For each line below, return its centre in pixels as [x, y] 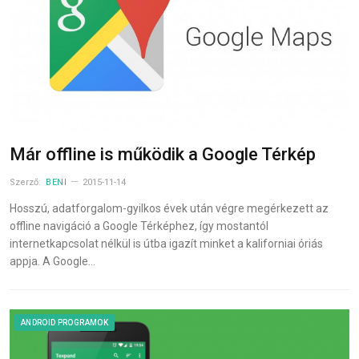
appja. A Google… [52, 262]
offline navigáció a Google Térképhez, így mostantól [139, 226]
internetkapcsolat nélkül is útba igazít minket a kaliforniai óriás [166, 244]
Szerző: [26, 183]
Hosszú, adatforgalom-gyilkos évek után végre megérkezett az [169, 209]
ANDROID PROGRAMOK [65, 323]
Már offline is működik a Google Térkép [163, 155]
